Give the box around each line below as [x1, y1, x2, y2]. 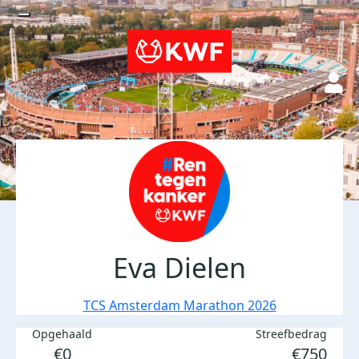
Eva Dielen [113, 249, 246, 286]
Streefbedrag [256, 326, 327, 341]
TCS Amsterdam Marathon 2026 [83, 296, 276, 314]
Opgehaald [32, 326, 92, 341]
